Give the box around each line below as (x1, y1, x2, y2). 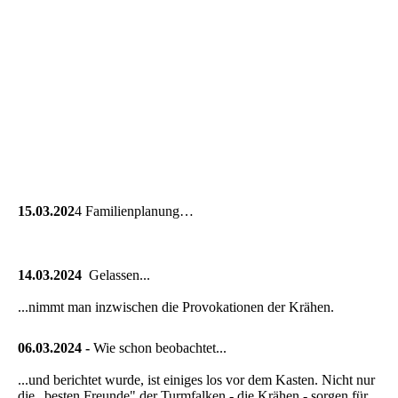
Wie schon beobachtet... (93, 339, 227, 355)
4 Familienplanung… (75, 203, 194, 219)
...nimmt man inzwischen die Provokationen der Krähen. (18, 298, 334, 314)
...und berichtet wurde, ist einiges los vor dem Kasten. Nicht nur (18, 371, 375, 387)
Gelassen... (82, 267, 150, 283)
